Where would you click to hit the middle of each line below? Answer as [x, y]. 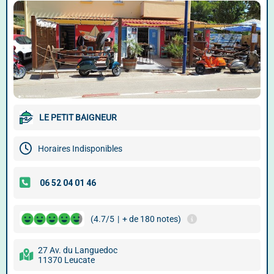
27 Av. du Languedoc [78, 250]
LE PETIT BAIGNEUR [78, 117]
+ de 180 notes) [152, 219]
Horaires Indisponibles [80, 149]
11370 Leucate [66, 260]
